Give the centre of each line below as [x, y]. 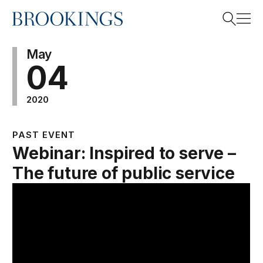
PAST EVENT [44, 135]
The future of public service [124, 173]
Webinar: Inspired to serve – [124, 153]
